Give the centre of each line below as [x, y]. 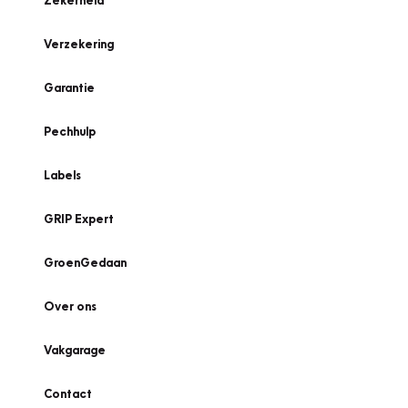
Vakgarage [75, 350]
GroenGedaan [85, 262]
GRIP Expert [79, 219]
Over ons [70, 306]
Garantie [69, 87]
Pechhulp [70, 131]
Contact [68, 393]
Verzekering [79, 44]
